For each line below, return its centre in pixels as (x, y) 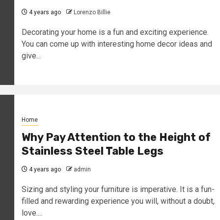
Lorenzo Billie (92, 12)
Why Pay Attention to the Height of (116, 137)
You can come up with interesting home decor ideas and (117, 44)
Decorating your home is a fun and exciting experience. (115, 32)
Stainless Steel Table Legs (92, 151)
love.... (32, 213)
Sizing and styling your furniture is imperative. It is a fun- (118, 189)
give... (31, 55)
